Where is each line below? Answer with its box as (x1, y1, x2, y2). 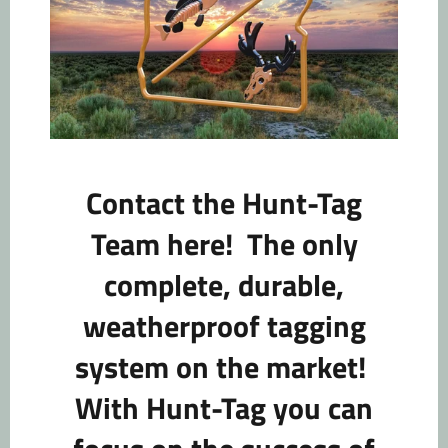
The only (246, 221, 358, 268)
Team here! (90, 221, 247, 268)
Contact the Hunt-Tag (86, 180, 362, 227)
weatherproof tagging (82, 303, 366, 350)
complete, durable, (104, 262, 344, 309)
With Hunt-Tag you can (75, 385, 373, 432)
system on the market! (75, 344, 373, 391)
